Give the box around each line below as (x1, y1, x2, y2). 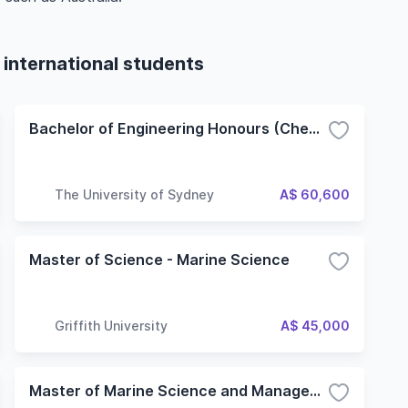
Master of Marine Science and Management (310, 382, 321, 400)
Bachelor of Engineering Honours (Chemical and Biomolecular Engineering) (309, 119, 320, 138)
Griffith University (55, 317, 168, 333)
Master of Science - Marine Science (29, 250, 290, 269)
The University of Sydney (55, 186, 214, 202)
